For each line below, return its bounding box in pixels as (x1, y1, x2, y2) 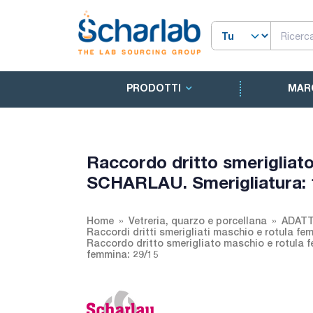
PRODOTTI (126, 82, 181, 94)
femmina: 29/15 (87, 248, 159, 260)
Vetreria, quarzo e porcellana (129, 214, 267, 226)
